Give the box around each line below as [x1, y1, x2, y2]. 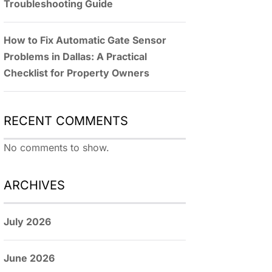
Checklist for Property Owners [4, 67, 149, 79]
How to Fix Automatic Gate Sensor [4, 34, 166, 46]
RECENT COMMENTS [4, 114, 128, 128]
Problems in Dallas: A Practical [4, 50, 147, 63]
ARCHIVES [4, 178, 65, 192]
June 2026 [4, 252, 55, 264]
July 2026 [4, 216, 51, 228]
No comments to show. [4, 141, 109, 154]
